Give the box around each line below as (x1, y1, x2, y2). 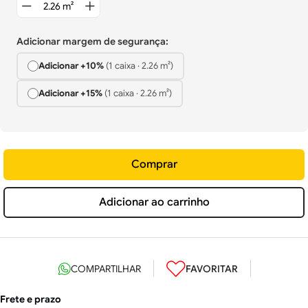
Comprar (131, 157, 177, 172)
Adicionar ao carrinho (98, 195, 210, 210)
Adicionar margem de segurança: (16, 35, 168, 48)
